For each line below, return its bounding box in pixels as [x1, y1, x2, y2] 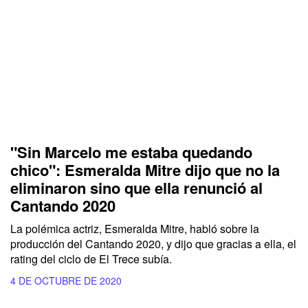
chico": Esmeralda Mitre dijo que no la [10, 159, 280, 181]
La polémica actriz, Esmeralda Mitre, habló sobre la [10, 221, 259, 237]
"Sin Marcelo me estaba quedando [10, 141, 252, 164]
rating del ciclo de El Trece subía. [10, 251, 172, 267]
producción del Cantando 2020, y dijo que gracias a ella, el [10, 236, 296, 252]
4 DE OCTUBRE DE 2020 [10, 274, 122, 288]
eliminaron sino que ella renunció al [10, 177, 263, 199]
